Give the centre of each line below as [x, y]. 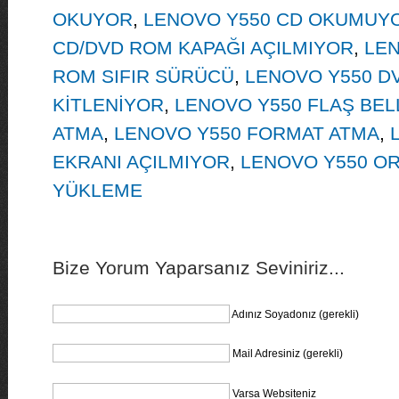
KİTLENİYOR [108, 105]
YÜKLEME [97, 190]
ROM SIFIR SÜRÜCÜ [143, 76]
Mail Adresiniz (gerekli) [287, 353]
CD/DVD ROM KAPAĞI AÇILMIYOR [203, 48]
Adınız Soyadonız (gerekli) [295, 314]
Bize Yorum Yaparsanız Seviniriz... [198, 268]
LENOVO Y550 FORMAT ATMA [246, 133]
